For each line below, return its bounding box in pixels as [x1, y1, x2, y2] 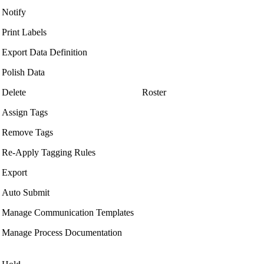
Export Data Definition [2, 47, 87, 58]
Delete [2, 87, 26, 98]
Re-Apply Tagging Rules [2, 147, 95, 158]
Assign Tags [2, 107, 48, 118]
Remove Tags [2, 127, 53, 138]
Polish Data [2, 67, 45, 78]
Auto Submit [2, 187, 49, 198]
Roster [142, 87, 166, 98]
